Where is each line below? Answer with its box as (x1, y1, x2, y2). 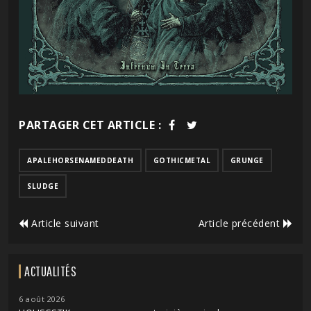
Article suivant (28, 216, 99, 230)
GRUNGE (230, 155, 264, 165)
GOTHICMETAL (153, 155, 210, 165)
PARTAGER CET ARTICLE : (19, 117, 161, 133)
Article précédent (198, 216, 283, 230)
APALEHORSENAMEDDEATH (27, 155, 133, 165)
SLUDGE (27, 180, 58, 191)
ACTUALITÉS (24, 262, 76, 279)
